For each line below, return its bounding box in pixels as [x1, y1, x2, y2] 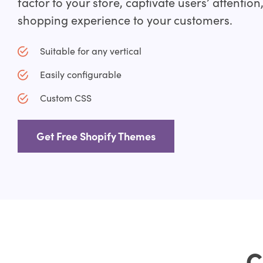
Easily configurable [39, 67, 122, 80]
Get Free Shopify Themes [36, 129, 156, 144]
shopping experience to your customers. [17, 11, 232, 28]
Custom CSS [39, 90, 92, 104]
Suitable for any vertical [39, 43, 141, 57]
